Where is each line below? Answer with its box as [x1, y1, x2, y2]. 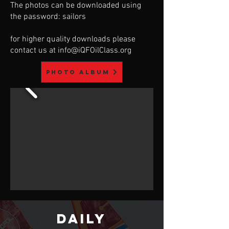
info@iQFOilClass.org [58, 45, 131, 56]
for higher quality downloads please [10, 34, 135, 44]
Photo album [45, 68, 110, 76]
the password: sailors [10, 12, 86, 22]
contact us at [10, 45, 58, 56]
